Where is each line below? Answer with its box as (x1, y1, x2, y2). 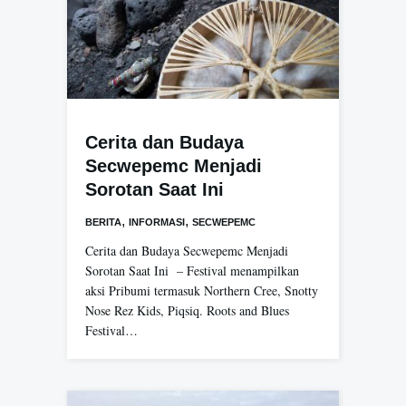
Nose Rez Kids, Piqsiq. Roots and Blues (85, 301, 289, 319)
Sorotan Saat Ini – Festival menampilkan (85, 261, 299, 279)
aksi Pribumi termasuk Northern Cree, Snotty (85, 281, 318, 299)
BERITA (85, 216, 121, 227)
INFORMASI (129, 216, 185, 227)
